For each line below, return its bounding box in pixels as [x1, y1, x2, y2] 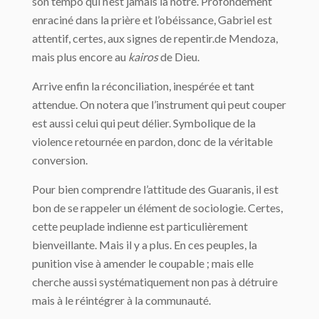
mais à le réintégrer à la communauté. [32, 293, 211, 307]
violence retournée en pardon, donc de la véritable [32, 135, 273, 148]
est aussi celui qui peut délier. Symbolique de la [32, 116, 256, 130]
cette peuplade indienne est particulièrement [32, 219, 248, 233]
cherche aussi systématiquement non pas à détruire [32, 275, 278, 288]
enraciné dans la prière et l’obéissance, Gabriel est [32, 13, 272, 26]
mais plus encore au [32, 50, 128, 63]
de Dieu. [158, 50, 199, 63]
